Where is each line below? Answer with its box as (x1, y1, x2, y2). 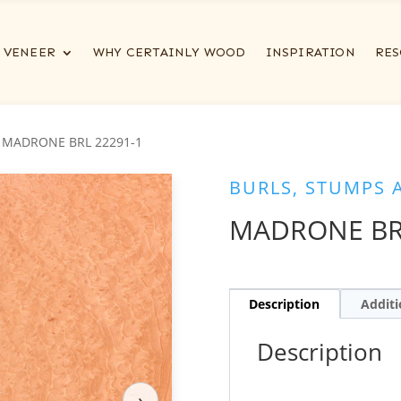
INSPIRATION (265, 45, 355, 61)
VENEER (3, 45, 55, 61)
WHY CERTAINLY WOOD (92, 45, 246, 61)
